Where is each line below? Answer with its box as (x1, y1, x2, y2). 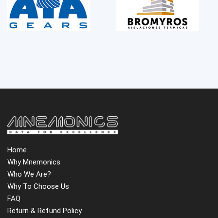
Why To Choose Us (7, 182, 69, 191)
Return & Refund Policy (7, 206, 82, 215)
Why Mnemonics (7, 157, 60, 166)
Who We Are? (7, 169, 51, 179)
